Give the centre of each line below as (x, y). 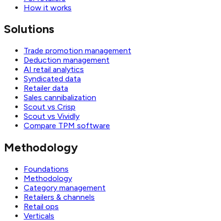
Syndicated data (52, 79)
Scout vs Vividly (52, 116)
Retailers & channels (59, 197)
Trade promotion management (77, 51)
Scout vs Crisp (50, 107)
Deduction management (67, 60)
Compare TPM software (67, 126)
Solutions (29, 29)
